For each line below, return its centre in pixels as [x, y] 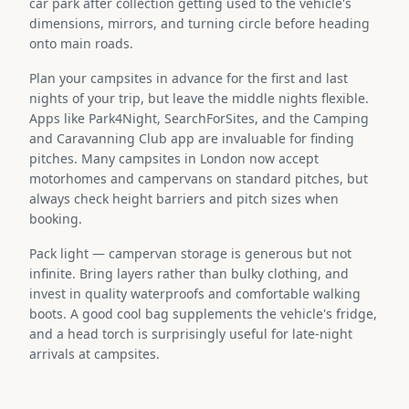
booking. [56, 218]
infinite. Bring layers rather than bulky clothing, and [189, 273]
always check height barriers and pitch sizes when [184, 198]
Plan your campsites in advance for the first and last [189, 78]
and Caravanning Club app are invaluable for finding [192, 138]
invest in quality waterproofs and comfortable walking [195, 293]
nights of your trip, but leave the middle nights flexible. [199, 98]
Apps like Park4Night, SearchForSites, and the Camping [199, 118]
